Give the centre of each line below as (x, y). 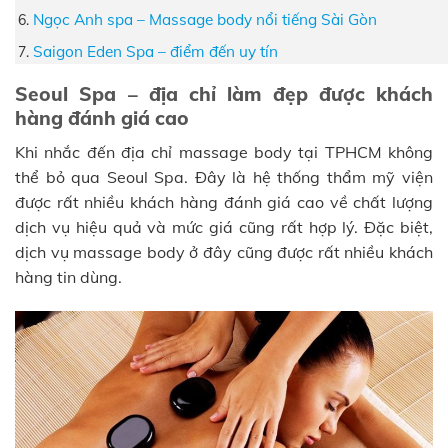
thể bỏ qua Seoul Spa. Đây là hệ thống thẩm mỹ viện (224, 176)
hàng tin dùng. (68, 276)
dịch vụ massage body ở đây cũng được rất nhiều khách (224, 251)
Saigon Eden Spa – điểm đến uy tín (156, 52)
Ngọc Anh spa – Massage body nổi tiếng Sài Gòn (205, 19)
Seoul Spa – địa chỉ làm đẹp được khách (224, 94)
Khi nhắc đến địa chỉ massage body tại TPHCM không (224, 151)
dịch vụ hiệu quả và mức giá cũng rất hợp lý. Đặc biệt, (224, 226)
